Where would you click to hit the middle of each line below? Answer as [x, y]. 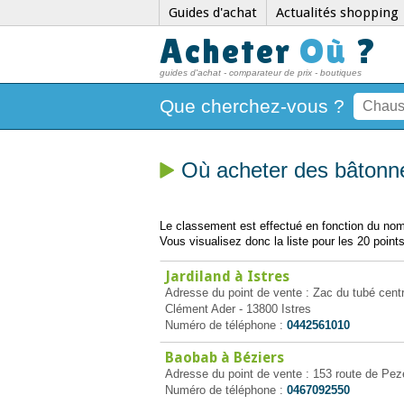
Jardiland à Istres [227, 276]
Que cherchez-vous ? [252, 106]
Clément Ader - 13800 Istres [238, 309]
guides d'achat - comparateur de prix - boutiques [261, 73]
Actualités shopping [337, 13]
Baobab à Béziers [225, 358]
